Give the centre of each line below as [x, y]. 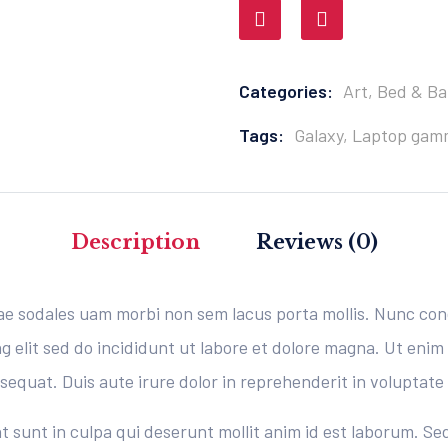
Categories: [286, 91]
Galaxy [318, 135]
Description [135, 242]
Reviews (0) [316, 242]
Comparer [339, 19]
